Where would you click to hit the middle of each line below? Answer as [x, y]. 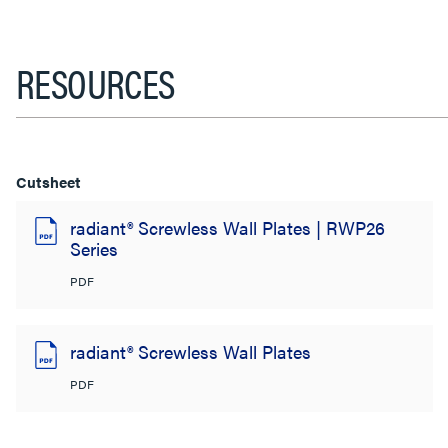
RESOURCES [95, 82]
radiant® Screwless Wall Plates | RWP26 [227, 227]
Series [94, 248]
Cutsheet [48, 181]
